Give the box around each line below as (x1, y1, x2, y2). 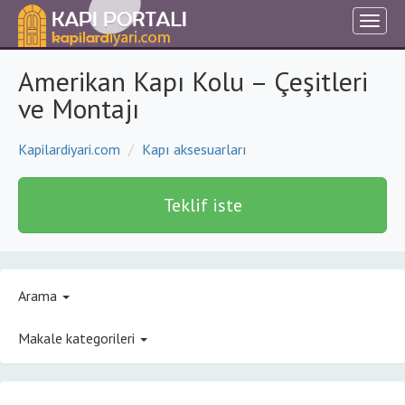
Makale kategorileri (18, 329, 138, 347)
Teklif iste (163, 193, 242, 217)
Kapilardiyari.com (18, 140, 120, 158)
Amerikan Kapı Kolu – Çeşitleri (18, 63, 368, 99)
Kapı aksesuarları (142, 140, 247, 158)
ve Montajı (18, 90, 139, 126)
